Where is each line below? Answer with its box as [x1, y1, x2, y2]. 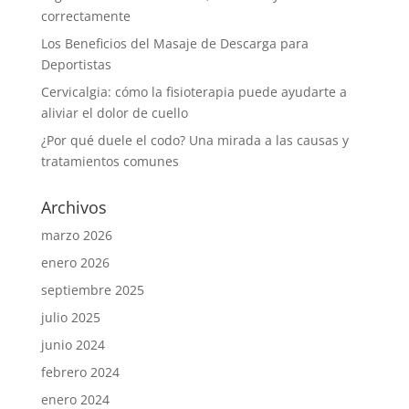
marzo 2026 [40, 226, 112, 245]
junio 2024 [40, 336, 105, 354]
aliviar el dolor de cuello [40, 104, 188, 122]
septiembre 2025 [40, 281, 144, 299]
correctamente [40, 7, 131, 26]
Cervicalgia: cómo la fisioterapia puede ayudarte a [40, 83, 347, 101]
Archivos [40, 196, 107, 219]
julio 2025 [40, 309, 100, 327]
